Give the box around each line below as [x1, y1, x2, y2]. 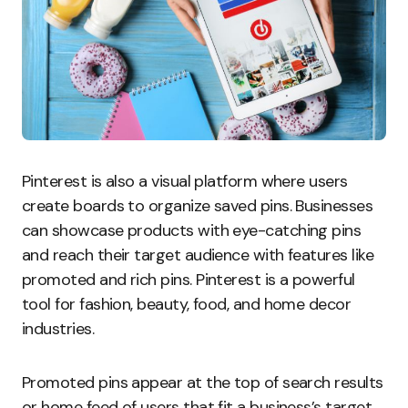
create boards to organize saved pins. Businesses [22, 195, 373, 218]
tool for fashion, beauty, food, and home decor [22, 293, 352, 316]
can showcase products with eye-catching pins [22, 219, 362, 242]
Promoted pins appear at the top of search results [22, 372, 383, 394]
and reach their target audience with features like [22, 244, 373, 267]
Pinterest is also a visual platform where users [22, 170, 348, 193]
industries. [22, 318, 95, 341]
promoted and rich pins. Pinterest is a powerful [22, 269, 355, 291]
